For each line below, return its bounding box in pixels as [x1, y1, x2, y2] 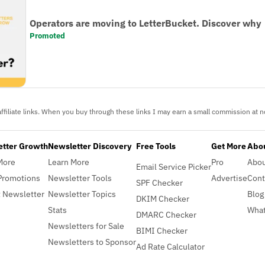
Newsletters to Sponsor [48, 236, 136, 248]
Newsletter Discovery [48, 140, 131, 152]
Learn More [48, 156, 89, 168]
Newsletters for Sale [48, 220, 124, 232]
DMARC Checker [136, 209, 196, 221]
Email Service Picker [136, 161, 211, 173]
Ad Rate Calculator [136, 241, 205, 253]
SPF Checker [136, 177, 183, 189]
